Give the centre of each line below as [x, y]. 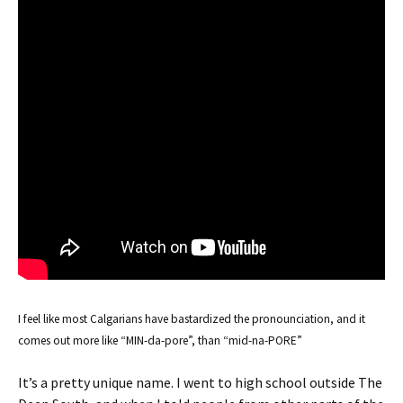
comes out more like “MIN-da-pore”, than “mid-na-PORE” [160, 340]
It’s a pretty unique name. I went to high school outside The [200, 382]
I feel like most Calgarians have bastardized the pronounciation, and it [192, 319]
